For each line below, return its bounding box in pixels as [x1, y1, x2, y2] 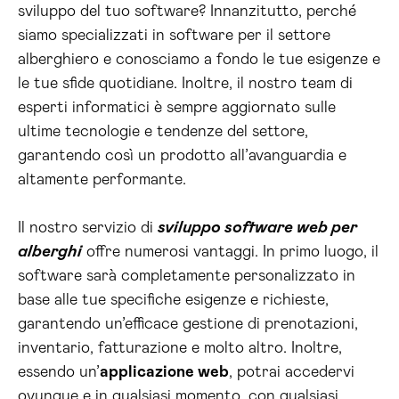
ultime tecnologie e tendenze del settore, [18, 124, 308, 140]
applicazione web [100, 364, 229, 380]
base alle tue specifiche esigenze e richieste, [18, 292, 329, 308]
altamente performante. [18, 172, 186, 188]
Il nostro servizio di [18, 220, 158, 236]
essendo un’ [18, 364, 100, 380]
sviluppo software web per [158, 220, 357, 236]
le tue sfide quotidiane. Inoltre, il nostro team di [18, 76, 353, 92]
